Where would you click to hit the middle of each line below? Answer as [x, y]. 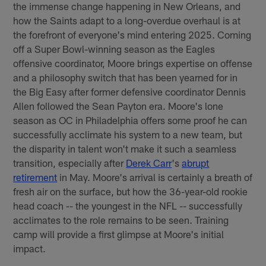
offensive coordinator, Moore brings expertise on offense [133, 63]
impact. [30, 248]
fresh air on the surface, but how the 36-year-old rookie [131, 191]
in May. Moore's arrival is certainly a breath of [155, 177]
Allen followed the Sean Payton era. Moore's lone [118, 105]
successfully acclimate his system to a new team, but [128, 134]
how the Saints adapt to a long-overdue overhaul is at [127, 20]
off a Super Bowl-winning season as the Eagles [114, 48]
